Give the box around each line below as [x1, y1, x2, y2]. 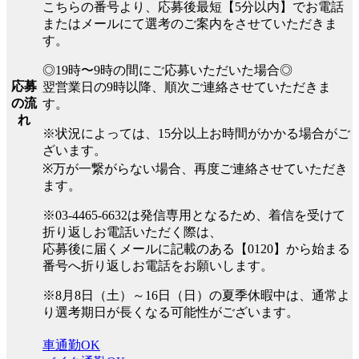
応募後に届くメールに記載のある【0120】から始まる [42, 241, 350, 256]
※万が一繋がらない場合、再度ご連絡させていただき [42, 161, 348, 175]
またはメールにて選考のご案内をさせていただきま [42, 16, 337, 30]
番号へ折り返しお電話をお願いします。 [42, 258, 273, 272]
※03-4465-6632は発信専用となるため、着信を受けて [42, 208, 345, 222]
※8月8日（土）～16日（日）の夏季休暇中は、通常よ [42, 288, 350, 302]
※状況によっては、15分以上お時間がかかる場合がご [42, 126, 350, 140]
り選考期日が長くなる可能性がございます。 [42, 305, 299, 319]
